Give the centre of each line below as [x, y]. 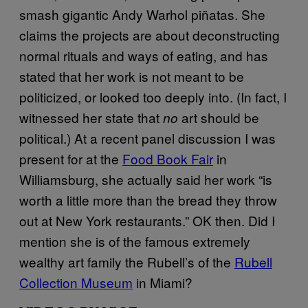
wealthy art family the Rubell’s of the [127, 261]
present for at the [71, 158]
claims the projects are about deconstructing [150, 34]
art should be [219, 117]
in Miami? [163, 282]
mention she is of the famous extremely [135, 241]
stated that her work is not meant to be [132, 76]
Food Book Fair [168, 158]
